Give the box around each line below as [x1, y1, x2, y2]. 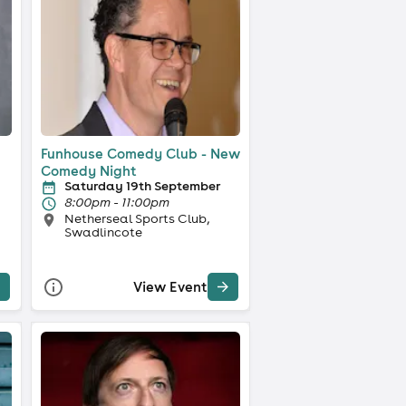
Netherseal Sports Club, [63, 209, 209, 227]
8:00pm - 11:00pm [63, 193, 169, 210]
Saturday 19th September [63, 177, 220, 194]
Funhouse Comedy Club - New [40, 144, 240, 162]
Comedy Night [40, 161, 137, 179]
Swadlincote [63, 223, 142, 240]
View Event [132, 278, 208, 296]
